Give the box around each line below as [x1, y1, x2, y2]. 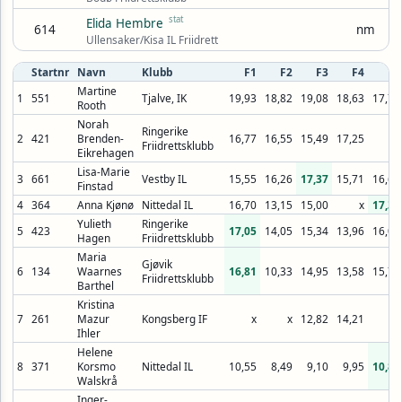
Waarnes [76, 263, 122, 278]
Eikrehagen [76, 144, 134, 160]
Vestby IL [141, 170, 187, 186]
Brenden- [76, 130, 124, 145]
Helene [76, 344, 113, 359]
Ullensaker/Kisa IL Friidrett [85, 31, 218, 47]
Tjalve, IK [141, 90, 187, 105]
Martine [76, 83, 117, 98]
